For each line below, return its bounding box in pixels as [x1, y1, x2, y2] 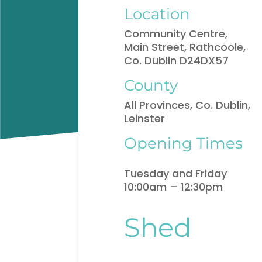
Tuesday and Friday [124, 166, 227, 181]
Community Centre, [124, 26, 228, 42]
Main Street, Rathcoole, [124, 40, 246, 55]
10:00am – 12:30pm [124, 180, 223, 195]
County [124, 76, 178, 95]
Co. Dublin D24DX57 [124, 53, 229, 68]
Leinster [124, 111, 166, 126]
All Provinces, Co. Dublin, [124, 98, 251, 113]
